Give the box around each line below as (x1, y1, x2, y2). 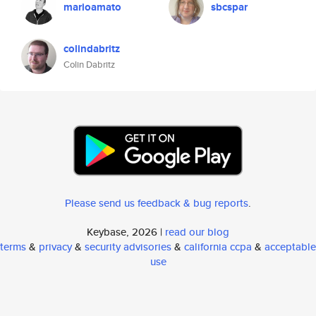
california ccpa (184, 239, 252, 254)
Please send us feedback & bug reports (65, 195, 248, 210)
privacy (39, 239, 72, 254)
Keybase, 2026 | (87, 224, 165, 239)
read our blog (165, 224, 229, 239)
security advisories (85, 239, 171, 254)
